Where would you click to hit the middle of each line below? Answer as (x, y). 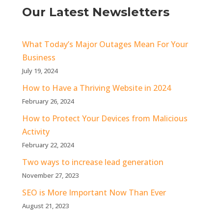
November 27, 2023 (50, 175)
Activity (36, 132)
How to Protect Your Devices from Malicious (105, 118)
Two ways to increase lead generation (93, 162)
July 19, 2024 (40, 71)
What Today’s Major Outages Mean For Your (105, 44)
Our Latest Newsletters (96, 12)
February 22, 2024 (48, 145)
